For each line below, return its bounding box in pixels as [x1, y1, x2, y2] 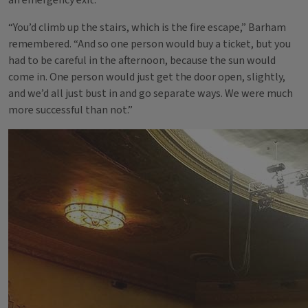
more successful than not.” [8, 102, 133, 118]
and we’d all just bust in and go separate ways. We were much [8, 86, 293, 101]
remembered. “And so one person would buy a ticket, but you [8, 36, 291, 52]
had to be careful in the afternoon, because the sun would [8, 53, 276, 68]
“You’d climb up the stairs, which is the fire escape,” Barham [8, 20, 286, 35]
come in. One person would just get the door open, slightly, [8, 69, 285, 85]
